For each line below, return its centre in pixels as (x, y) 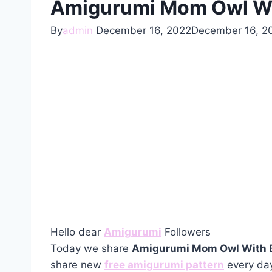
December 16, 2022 (144, 31)
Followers (186, 232)
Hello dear (77, 232)
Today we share (91, 249)
